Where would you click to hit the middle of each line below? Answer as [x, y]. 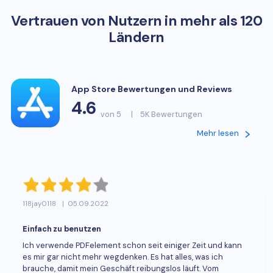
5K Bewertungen [172, 115]
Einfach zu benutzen [62, 229]
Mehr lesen [219, 133]
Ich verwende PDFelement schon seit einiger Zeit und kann [133, 245]
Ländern [136, 37]
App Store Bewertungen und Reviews [152, 89]
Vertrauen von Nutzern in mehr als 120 [136, 21]
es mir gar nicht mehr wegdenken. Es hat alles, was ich [123, 257]
